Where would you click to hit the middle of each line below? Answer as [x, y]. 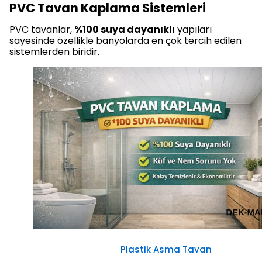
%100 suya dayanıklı [125, 29]
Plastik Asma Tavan [166, 250]
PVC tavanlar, [42, 29]
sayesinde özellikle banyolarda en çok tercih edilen [125, 40]
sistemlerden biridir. [54, 51]
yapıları [193, 29]
